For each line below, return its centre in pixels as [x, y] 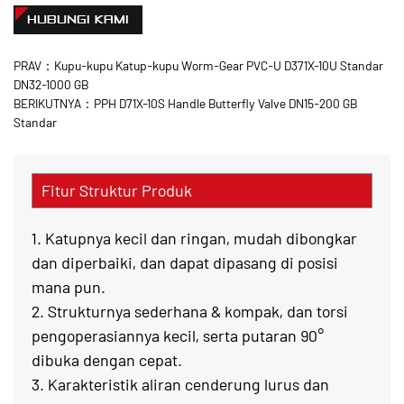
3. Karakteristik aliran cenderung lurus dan [180, 384]
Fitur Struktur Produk [117, 190]
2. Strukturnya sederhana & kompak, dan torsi [190, 311]
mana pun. [69, 287]
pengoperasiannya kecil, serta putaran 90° [178, 335]
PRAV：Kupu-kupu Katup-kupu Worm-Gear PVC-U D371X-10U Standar [198, 65]
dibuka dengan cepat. [107, 360]
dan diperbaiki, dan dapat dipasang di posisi [185, 262]
